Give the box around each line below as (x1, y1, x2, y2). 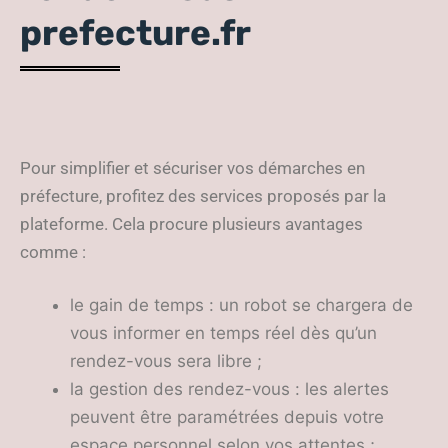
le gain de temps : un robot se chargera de (70, 295, 413, 315)
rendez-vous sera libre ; (70, 351, 262, 371)
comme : (20, 242, 86, 262)
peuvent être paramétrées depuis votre (70, 407, 384, 427)
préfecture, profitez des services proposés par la (20, 186, 386, 206)
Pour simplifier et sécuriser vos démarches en (20, 158, 365, 178)
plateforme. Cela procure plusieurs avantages (20, 214, 363, 234)
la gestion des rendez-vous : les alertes (70, 379, 389, 399)
